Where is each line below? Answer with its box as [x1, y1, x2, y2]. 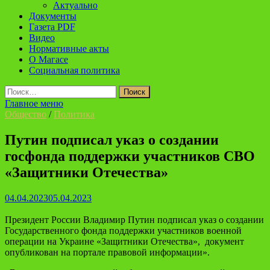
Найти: [4, 85, 33, 95]
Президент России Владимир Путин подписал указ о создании [5, 214, 264, 225]
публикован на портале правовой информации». [10, 246, 210, 257]
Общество [5, 109, 46, 119]
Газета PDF [29, 22, 75, 32]
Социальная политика [29, 65, 120, 75]
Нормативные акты [29, 43, 109, 54]
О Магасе [29, 54, 68, 64]
